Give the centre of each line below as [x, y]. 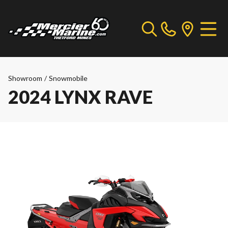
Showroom [25, 78]
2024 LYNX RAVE [80, 97]
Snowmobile [68, 78]
